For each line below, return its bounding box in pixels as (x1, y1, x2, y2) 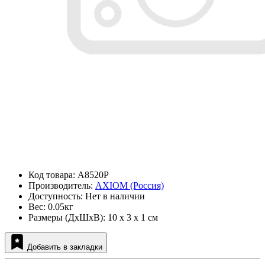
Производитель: (28, 180, 95, 191)
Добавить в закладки (27, 243, 102, 252)
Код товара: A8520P (28, 170, 109, 180)
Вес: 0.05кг (28, 202, 73, 212)
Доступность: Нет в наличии (28, 191, 145, 202)
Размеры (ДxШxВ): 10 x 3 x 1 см (28, 212, 158, 223)
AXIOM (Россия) (95, 180, 164, 191)
